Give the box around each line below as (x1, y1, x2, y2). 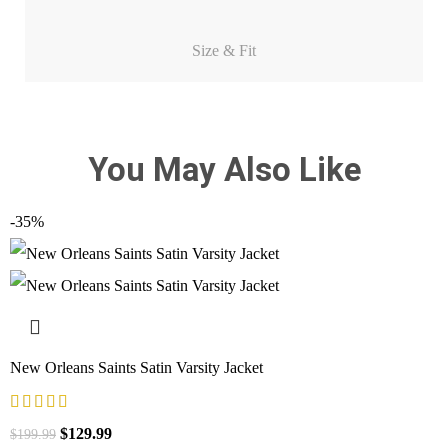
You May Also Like (87, 150, 361, 190)
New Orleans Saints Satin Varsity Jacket (10, 359, 264, 377)
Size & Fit (192, 42, 256, 60)
